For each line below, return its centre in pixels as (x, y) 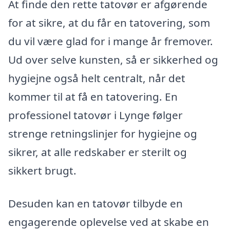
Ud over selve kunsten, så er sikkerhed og (113, 60)
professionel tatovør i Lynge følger (95, 115)
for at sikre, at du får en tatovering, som (109, 23)
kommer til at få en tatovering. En (93, 97)
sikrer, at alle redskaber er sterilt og (98, 152)
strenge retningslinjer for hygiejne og (103, 133)
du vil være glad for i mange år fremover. (111, 41)
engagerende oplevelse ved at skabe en (109, 222)
